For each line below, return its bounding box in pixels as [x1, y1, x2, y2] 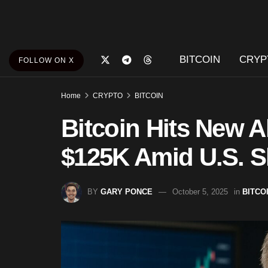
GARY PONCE [100, 187, 153, 196]
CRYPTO [93, 92, 123, 100]
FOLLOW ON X [19, 56, 74, 65]
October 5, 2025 [172, 187, 228, 196]
